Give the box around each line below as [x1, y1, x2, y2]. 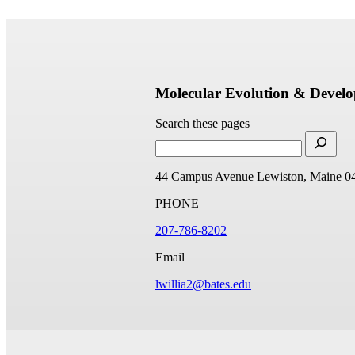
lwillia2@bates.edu [155, 277, 251, 292]
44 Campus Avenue [155, 170, 254, 184]
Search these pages [155, 116, 250, 131]
